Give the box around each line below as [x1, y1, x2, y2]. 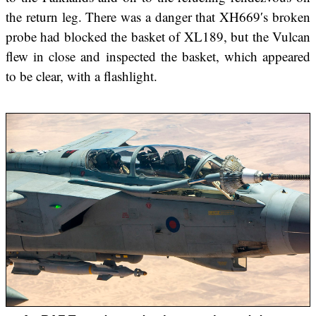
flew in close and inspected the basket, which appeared [6, 47, 310, 65]
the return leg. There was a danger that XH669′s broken [6, 7, 310, 25]
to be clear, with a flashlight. [6, 66, 157, 85]
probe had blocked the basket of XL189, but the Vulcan [6, 27, 310, 45]
